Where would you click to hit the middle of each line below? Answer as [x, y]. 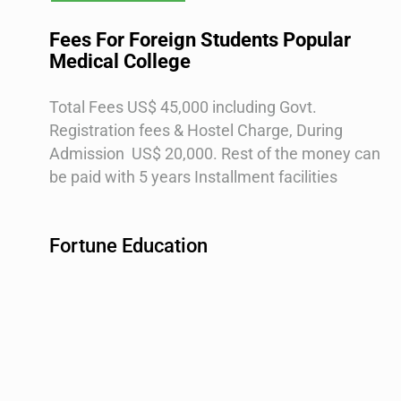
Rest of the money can [301, 153]
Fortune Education [128, 246]
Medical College [120, 61]
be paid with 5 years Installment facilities [193, 176]
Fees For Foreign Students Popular [200, 39]
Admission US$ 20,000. [135, 153]
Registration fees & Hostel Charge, [173, 130]
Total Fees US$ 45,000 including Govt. [183, 107]
